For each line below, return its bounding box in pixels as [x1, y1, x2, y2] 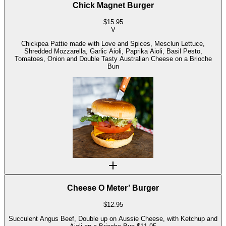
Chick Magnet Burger [72, 1, 154, 10]
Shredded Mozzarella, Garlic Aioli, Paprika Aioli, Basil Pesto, [24, 47, 202, 55]
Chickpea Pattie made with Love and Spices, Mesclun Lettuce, [21, 40, 205, 48]
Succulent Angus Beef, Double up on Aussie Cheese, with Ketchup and [9, 215, 217, 223]
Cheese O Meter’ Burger [67, 184, 159, 193]
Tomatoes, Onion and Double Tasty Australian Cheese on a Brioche [14, 55, 212, 63]
